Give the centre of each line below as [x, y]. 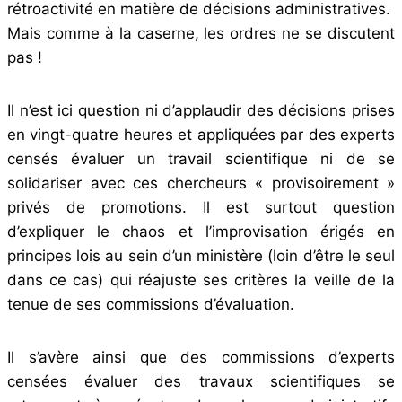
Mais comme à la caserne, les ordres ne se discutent [201, 33]
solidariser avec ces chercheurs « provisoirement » [201, 183]
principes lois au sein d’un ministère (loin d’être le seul [201, 255]
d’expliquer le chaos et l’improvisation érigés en [201, 231]
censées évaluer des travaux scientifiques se [201, 381]
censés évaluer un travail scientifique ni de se [201, 158]
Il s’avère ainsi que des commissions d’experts [201, 357]
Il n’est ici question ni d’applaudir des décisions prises [201, 110]
